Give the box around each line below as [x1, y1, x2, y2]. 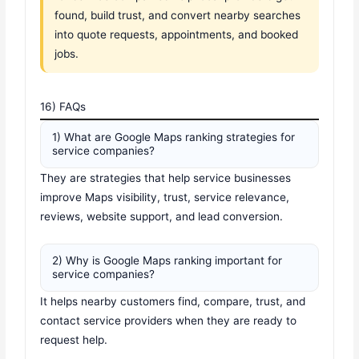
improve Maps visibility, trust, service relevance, [40, 190, 290, 204]
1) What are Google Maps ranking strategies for [52, 130, 296, 143]
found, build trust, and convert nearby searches [54, 8, 301, 22]
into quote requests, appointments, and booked [54, 27, 299, 41]
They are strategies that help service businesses [40, 171, 292, 184]
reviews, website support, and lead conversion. [40, 209, 284, 223]
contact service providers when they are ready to [40, 313, 297, 327]
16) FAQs [40, 99, 87, 113]
